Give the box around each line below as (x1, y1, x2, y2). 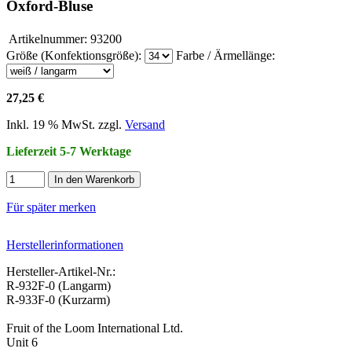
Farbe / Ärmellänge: (176, 48, 275, 62)
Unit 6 (6, 335, 38, 349)
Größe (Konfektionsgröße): (6, 48, 141, 62)
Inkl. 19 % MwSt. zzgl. (6, 117, 125, 131)
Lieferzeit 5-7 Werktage (6, 144, 131, 158)
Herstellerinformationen (6, 237, 123, 251)
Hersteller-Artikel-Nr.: (6, 264, 115, 278)
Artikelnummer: (9, 31, 87, 46)
